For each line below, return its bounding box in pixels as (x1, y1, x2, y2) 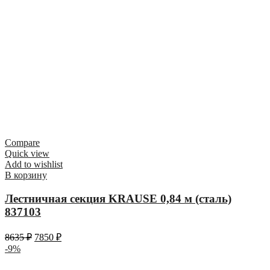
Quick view (5, 148, 49, 159)
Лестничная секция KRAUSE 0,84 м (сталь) (5, 192, 231, 206)
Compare (5, 137, 40, 148)
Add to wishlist (5, 159, 63, 170)
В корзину (5, 170, 47, 181)
